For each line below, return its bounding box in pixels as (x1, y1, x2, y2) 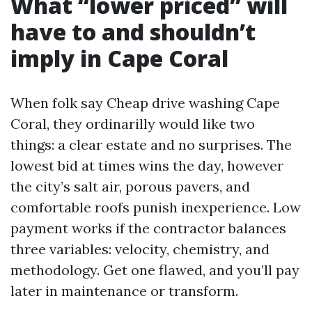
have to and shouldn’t (10, 17, 256, 47)
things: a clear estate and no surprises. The (10, 136, 292, 153)
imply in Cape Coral (10, 43, 228, 73)
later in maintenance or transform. (10, 282, 238, 299)
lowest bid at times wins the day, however (10, 157, 283, 174)
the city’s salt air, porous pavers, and (10, 178, 250, 195)
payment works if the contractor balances (10, 219, 286, 237)
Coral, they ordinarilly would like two (10, 115, 255, 132)
